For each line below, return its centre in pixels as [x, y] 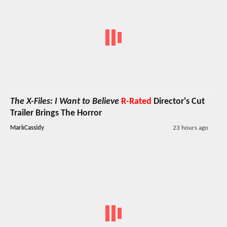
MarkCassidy [27, 128]
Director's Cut [178, 102]
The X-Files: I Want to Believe [65, 102]
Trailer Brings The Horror [56, 113]
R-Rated [136, 102]
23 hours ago [190, 128]
